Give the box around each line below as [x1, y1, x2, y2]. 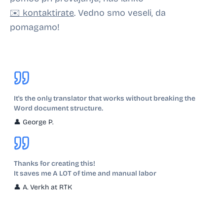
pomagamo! [10, 22, 60, 33]
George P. [23, 118, 53, 127]
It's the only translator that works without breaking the [14, 94, 195, 103]
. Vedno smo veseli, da [74, 7, 166, 19]
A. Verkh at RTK [23, 183, 72, 192]
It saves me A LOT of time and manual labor [14, 169, 156, 178]
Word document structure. [14, 104, 103, 113]
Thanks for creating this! [14, 159, 95, 168]
